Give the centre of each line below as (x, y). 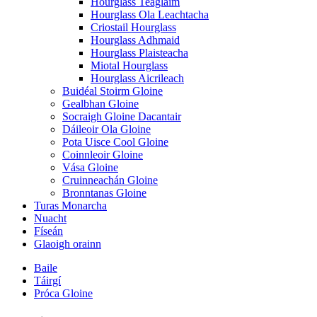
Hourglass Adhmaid (135, 40)
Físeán (48, 231)
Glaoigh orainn (68, 244)
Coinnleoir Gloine (103, 155)
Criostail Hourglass (133, 27)
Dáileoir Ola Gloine (106, 129)
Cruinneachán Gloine (110, 180)
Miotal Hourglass (129, 65)
